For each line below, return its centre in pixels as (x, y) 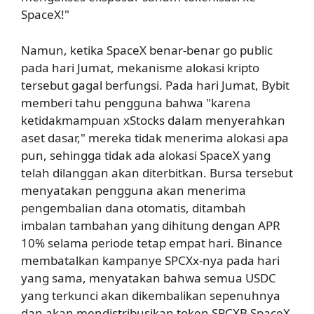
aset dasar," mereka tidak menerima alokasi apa (155, 137)
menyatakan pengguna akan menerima (134, 190)
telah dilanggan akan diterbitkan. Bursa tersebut (157, 172)
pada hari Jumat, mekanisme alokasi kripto (140, 67)
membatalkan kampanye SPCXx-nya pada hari (150, 260)
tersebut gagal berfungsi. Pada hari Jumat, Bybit (155, 85)
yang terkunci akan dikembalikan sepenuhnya (151, 295)
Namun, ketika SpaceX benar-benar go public (147, 50)
